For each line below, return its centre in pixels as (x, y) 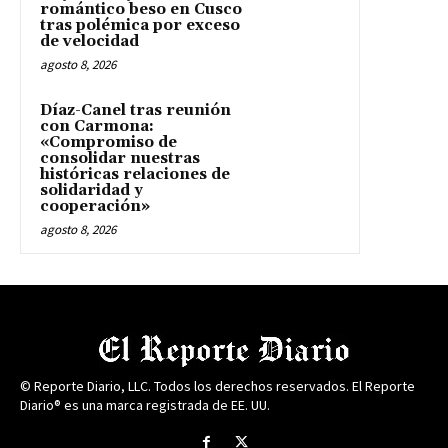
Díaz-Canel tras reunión (135, 110)
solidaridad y (91, 190)
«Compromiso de (108, 142)
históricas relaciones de (135, 174)
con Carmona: (97, 126)
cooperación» (95, 206)
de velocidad (89, 41)
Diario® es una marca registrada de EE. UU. (145, 404)
